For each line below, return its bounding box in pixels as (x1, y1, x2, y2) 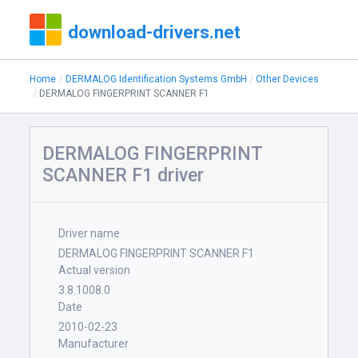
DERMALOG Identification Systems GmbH (65, 74, 247, 85)
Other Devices (256, 74, 320, 85)
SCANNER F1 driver (42, 165, 205, 186)
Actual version (58, 264, 131, 276)
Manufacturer (58, 337, 129, 350)
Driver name (58, 227, 121, 240)
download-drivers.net (68, 22, 241, 42)
